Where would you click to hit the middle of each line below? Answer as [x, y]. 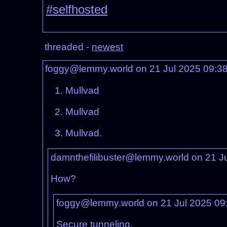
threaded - [68, 47]
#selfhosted [77, 10]
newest [108, 47]
